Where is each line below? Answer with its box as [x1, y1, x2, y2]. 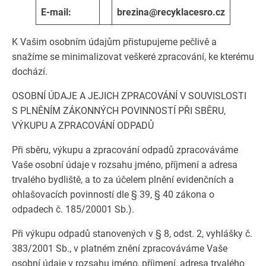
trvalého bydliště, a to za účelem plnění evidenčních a [12, 174, 234, 185]
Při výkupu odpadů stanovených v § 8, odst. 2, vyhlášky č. [12, 228, 252, 239]
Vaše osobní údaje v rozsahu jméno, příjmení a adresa [12, 159, 237, 170]
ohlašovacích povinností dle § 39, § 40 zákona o [12, 189, 214, 200]
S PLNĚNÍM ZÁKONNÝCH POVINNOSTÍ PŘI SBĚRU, [12, 105, 226, 116]
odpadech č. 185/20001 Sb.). [12, 204, 134, 215]
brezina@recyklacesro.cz [117, 7, 225, 18]
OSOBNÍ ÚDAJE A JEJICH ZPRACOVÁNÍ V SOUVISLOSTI [12, 90, 246, 102]
